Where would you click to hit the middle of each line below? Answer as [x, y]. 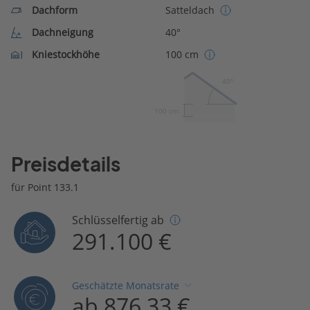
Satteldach [190, 10]
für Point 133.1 [45, 187]
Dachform [54, 10]
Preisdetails [66, 164]
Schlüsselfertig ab [118, 220]
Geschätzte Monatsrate [126, 286]
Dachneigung [62, 32]
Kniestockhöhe [65, 54]
